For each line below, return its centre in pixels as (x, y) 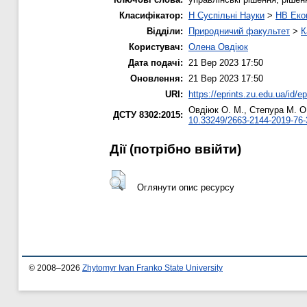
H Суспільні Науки (226, 15)
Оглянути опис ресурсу (185, 187)
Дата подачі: (156, 62)
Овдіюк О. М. (216, 110)
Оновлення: (157, 78)
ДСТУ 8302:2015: (148, 114)
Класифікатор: (151, 15)
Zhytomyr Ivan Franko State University (152, 268)
